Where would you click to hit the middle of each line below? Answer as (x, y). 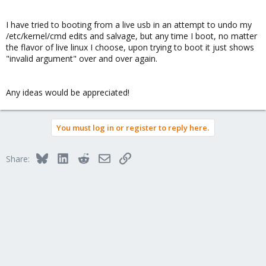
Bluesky (62, 157)
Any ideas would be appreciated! (68, 92)
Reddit (101, 157)
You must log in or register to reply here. (133, 127)
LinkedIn (84, 157)
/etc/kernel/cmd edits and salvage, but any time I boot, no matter (132, 36)
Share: (18, 159)
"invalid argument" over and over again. (82, 58)
